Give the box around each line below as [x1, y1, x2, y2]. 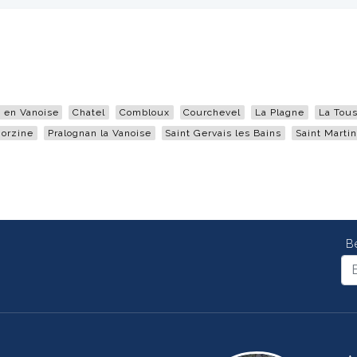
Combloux [119, 106, 170, 118]
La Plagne [254, 106, 304, 118]
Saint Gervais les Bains [165, 127, 282, 139]
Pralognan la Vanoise [47, 127, 151, 139]
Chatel [73, 106, 106, 118]
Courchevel [183, 106, 241, 118]
